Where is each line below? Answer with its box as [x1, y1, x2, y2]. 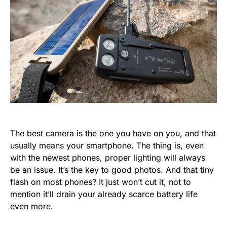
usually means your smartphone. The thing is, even [10, 140, 204, 151]
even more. [10, 201, 53, 212]
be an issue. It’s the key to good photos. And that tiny [10, 165, 214, 175]
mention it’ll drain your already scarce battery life [10, 189, 198, 200]
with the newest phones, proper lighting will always [10, 153, 205, 163]
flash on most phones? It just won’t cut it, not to [10, 177, 191, 187]
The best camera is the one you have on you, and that [10, 128, 216, 139]
